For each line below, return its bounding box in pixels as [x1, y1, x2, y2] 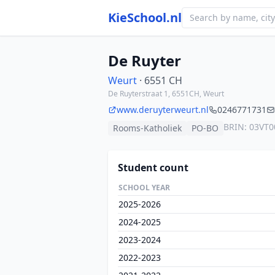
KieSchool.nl [108, 9, 182, 26]
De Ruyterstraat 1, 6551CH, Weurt [108, 88, 224, 99]
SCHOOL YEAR [118, 182, 170, 193]
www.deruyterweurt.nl [117, 104, 209, 115]
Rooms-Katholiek [113, 122, 182, 134]
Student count [118, 161, 188, 174]
